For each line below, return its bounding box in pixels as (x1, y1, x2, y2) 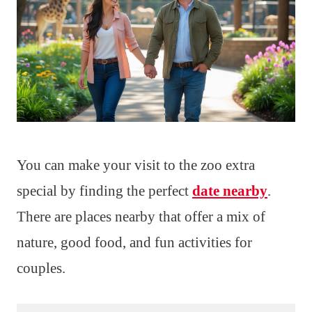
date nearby (192, 182, 267, 199)
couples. (17, 259, 65, 276)
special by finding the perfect (17, 182, 192, 199)
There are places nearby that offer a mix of (17, 208, 265, 225)
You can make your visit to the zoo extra (17, 156, 255, 173)
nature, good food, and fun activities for (17, 233, 252, 251)
